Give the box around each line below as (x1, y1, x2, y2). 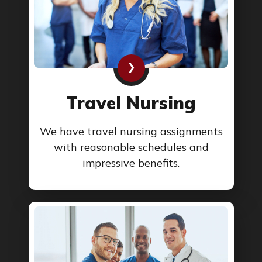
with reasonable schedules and (53, 140, 209, 154)
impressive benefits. (82, 156, 180, 170)
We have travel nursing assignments (39, 125, 223, 139)
